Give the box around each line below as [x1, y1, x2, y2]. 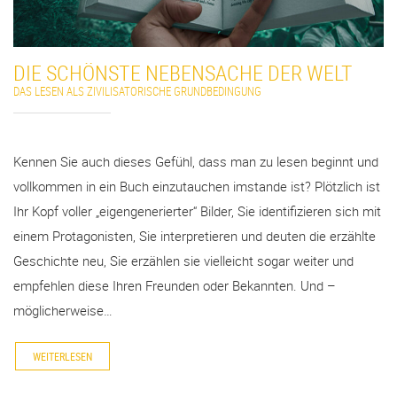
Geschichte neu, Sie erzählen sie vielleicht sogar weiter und [13, 251, 354, 269]
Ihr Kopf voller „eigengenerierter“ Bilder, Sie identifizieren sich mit [13, 201, 381, 220]
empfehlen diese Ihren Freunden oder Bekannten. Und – [13, 276, 336, 294]
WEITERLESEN [33, 349, 92, 364]
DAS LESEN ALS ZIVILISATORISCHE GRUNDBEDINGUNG [13, 82, 261, 99]
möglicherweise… [13, 300, 113, 319]
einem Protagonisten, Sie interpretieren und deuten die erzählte [13, 226, 376, 245]
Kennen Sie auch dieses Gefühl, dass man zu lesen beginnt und [13, 152, 378, 170]
